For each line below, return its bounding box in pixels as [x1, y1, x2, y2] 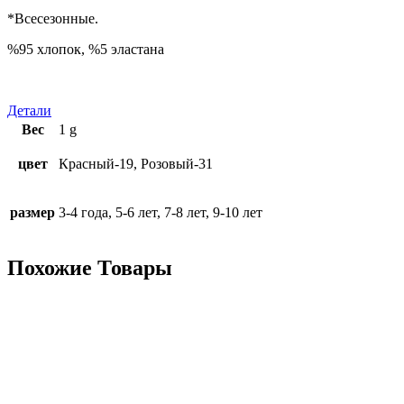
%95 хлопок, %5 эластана [7, 41, 164, 57]
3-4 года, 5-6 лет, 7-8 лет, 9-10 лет [59, 204, 262, 220]
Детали [7, 102, 51, 118]
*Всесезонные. [7, 10, 98, 26]
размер [10, 204, 55, 220]
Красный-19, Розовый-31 [59, 155, 213, 171]
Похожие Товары [7, 255, 172, 280]
